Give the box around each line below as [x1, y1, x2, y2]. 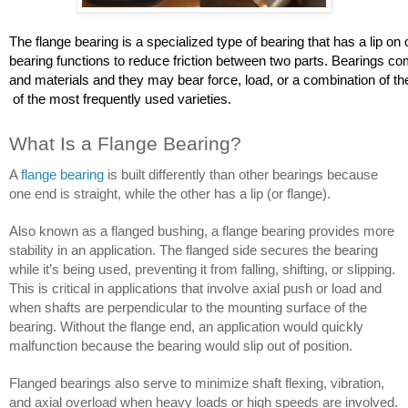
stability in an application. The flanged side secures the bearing [9, 243, 378, 259]
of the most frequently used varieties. [9, 92, 231, 107]
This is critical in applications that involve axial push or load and [9, 281, 382, 297]
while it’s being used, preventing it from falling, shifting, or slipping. [9, 262, 395, 278]
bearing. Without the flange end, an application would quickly [9, 320, 363, 335]
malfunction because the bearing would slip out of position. [9, 339, 352, 354]
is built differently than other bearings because [104, 168, 378, 183]
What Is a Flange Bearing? [9, 133, 241, 156]
